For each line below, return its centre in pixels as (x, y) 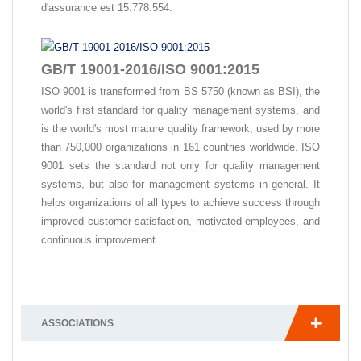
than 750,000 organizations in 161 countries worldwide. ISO (180, 147)
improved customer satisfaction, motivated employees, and (180, 222)
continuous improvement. (100, 240)
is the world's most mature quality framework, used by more (180, 129)
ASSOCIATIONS (77, 324)
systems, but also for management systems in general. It (180, 185)
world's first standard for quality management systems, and (180, 110)
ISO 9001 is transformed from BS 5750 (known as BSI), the (180, 92)
